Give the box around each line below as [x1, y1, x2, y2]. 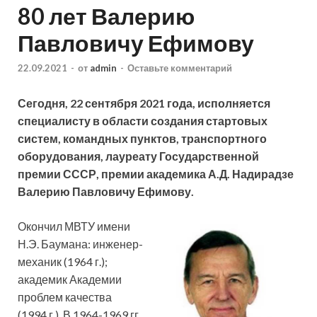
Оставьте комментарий [127, 62, 232, 74]
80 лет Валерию [18, 1, 195, 30]
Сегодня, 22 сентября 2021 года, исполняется [18, 96, 270, 110]
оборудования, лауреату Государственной [18, 149, 259, 163]
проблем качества [18, 290, 112, 304]
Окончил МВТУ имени [18, 219, 130, 234]
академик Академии [18, 272, 122, 287]
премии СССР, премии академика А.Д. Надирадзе [18, 167, 294, 181]
